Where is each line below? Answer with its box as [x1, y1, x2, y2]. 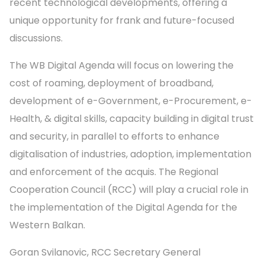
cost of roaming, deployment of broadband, [9, 76, 214, 91]
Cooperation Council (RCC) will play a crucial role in [9, 183, 248, 197]
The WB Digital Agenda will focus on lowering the [9, 59, 234, 73]
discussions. [9, 31, 63, 46]
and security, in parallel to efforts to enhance [9, 130, 219, 144]
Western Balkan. [9, 218, 88, 232]
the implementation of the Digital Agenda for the [9, 201, 237, 215]
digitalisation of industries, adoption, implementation [9, 147, 251, 161]
